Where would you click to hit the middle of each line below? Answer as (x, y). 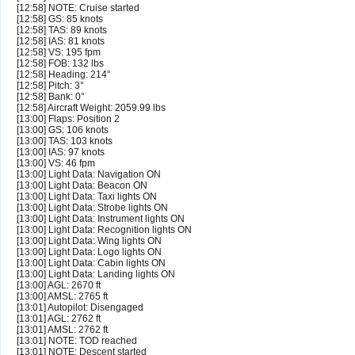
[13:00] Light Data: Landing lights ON (96, 275)
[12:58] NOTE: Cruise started (78, 8)
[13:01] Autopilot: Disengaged (80, 308)
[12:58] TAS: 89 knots (62, 31)
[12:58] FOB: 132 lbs (60, 64)
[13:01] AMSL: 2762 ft (62, 330)
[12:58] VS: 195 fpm (59, 53)
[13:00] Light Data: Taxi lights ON (87, 197)
